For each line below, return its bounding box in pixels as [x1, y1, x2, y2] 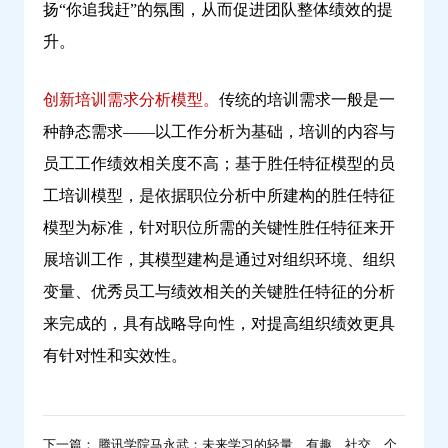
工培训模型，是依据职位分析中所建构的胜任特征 [43, 187, 395, 205]
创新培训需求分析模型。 [43, 91, 219, 109]
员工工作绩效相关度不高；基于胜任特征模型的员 [43, 155, 395, 173]
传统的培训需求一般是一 [219, 91, 395, 109]
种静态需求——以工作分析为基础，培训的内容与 [43, 123, 395, 141]
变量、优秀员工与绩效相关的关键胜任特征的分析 [43, 283, 395, 301]
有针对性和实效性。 [43, 347, 187, 365]
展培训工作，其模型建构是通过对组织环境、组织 [43, 251, 395, 269]
